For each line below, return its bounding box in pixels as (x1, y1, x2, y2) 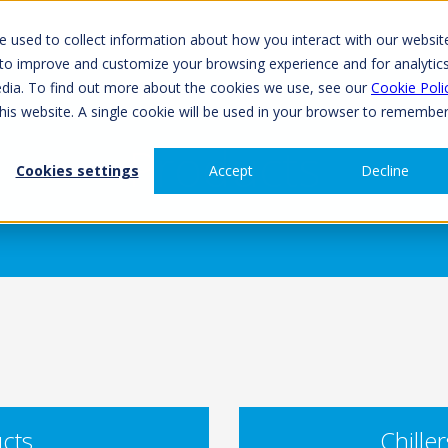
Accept (209, 161, 253, 181)
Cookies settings (15, 161, 139, 181)
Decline (361, 161, 409, 181)
